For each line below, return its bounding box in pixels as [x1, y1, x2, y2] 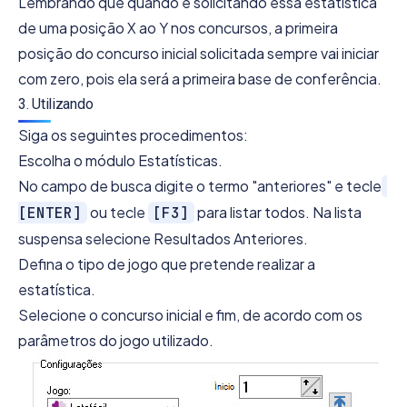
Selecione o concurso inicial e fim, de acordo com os [18, 304, 362, 324]
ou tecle [86, 202, 148, 222]
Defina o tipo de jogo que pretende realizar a [18, 253, 315, 273]
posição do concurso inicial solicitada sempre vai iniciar [18, 43, 379, 63]
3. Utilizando [18, 94, 94, 113]
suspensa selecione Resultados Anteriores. [18, 228, 308, 248]
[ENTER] [18, 203, 82, 223]
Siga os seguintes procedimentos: [18, 124, 248, 144]
